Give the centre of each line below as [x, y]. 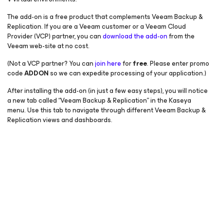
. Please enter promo [178, 64]
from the [181, 36]
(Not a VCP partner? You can [51, 64]
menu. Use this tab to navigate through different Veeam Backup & [107, 110]
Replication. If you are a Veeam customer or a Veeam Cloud [97, 27]
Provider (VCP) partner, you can [55, 36]
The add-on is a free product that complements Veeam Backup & [105, 17]
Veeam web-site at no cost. [48, 46]
